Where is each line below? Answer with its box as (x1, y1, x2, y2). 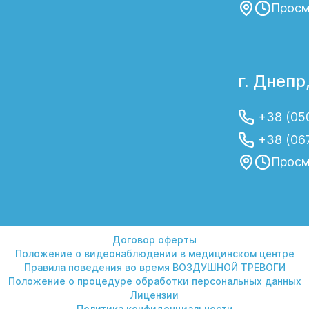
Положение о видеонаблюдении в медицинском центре (14, 248, 295, 259)
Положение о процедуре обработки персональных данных (8, 275, 301, 287)
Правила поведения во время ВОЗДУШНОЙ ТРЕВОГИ (23, 261, 286, 273)
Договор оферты (112, 234, 197, 246)
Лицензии (130, 289, 179, 301)
